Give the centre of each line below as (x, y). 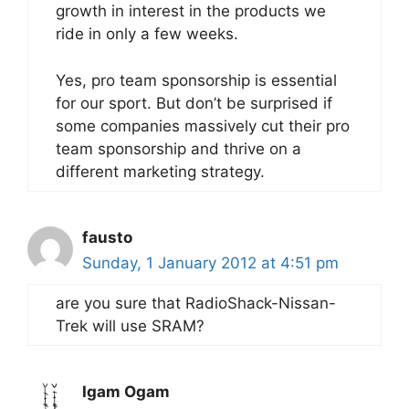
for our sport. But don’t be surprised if (194, 103)
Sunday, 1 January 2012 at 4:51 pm (210, 262)
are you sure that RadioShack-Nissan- (196, 303)
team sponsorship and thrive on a (178, 148)
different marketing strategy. (160, 171)
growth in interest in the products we (191, 11)
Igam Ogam (126, 391)
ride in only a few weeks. (147, 34)
